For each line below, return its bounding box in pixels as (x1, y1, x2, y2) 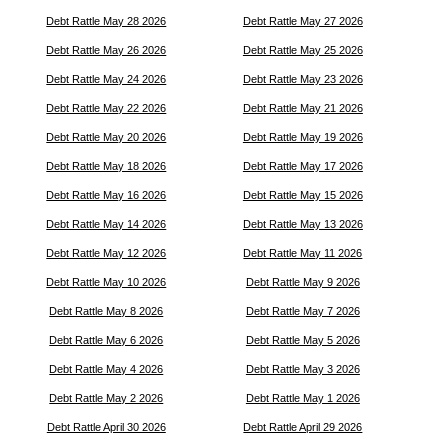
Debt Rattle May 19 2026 (242, 131, 363, 143)
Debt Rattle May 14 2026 (46, 218, 167, 230)
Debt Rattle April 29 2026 (243, 421, 363, 433)
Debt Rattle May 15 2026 (242, 189, 363, 201)
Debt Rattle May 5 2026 (245, 334, 360, 346)
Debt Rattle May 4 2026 (49, 363, 164, 375)
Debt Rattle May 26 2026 (46, 44, 167, 56)
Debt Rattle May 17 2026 (242, 160, 363, 172)
